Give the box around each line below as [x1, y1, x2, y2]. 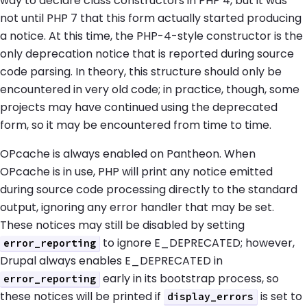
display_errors [167, 291, 254, 304]
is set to [258, 288, 303, 305]
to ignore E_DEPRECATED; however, [100, 235, 295, 251]
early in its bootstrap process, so [100, 271, 280, 287]
